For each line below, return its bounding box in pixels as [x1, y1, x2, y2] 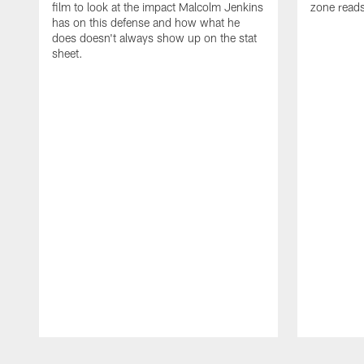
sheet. [52, 45, 83, 60]
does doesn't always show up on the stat [52, 30, 257, 45]
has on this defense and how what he [52, 15, 240, 29]
